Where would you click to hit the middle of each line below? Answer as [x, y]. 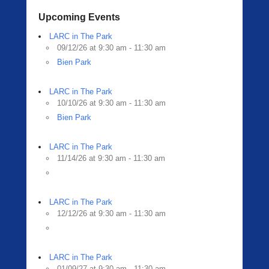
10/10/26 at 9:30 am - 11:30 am [111, 103]
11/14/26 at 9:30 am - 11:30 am [111, 158]
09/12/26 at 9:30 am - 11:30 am [111, 48]
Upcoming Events [79, 17]
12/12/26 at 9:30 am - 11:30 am [111, 213]
